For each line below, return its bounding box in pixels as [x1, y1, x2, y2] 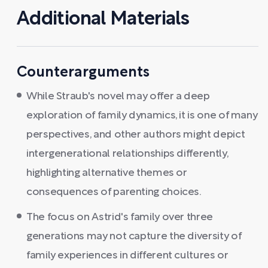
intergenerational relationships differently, [26, 149, 229, 159]
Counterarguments [17, 66, 150, 80]
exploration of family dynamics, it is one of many [26, 111, 258, 121]
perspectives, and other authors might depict [26, 130, 245, 140]
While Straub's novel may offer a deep [26, 92, 210, 102]
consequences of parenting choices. [26, 187, 202, 197]
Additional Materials [17, 11, 190, 28]
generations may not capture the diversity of [26, 232, 242, 242]
